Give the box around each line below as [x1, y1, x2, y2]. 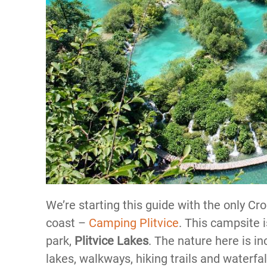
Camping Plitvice [86, 215, 179, 230]
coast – [46, 215, 86, 230]
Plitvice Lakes [74, 233, 148, 248]
